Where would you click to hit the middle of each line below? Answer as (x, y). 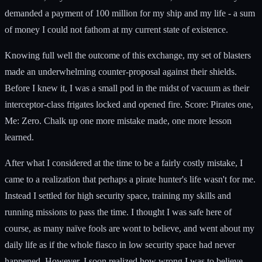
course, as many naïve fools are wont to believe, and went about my (130, 228)
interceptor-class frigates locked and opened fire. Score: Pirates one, (129, 104)
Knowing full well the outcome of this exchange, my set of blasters (128, 55)
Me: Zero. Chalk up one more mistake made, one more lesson (118, 120)
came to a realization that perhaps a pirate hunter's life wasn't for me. (130, 179)
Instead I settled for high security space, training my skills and (118, 195)
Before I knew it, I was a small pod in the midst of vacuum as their (127, 88)
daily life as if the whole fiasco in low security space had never (120, 244)
